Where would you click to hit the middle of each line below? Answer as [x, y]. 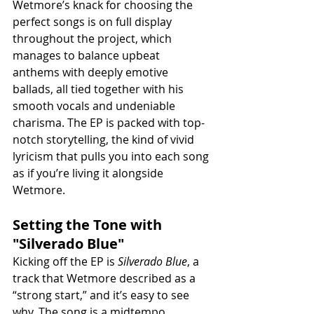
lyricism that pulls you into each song [112, 157]
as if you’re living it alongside [89, 173]
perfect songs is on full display [94, 22]
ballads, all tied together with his [100, 89]
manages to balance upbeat [88, 56]
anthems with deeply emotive [92, 73]
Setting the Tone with [89, 225]
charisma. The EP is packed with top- [109, 123]
